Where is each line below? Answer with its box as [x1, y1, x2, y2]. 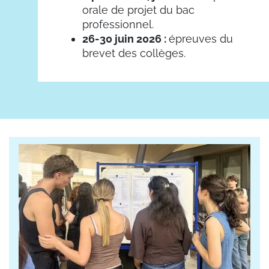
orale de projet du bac [82, 3, 195, 16]
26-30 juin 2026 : [82, 32, 169, 45]
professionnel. [82, 17, 154, 31]
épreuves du [169, 32, 233, 45]
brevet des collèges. [82, 46, 186, 59]
